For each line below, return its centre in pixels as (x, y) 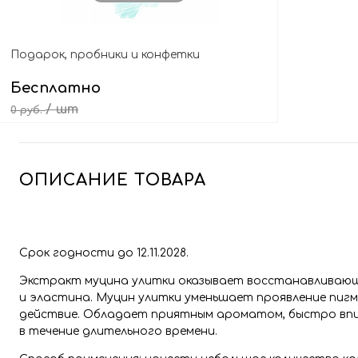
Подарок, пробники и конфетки (105, 54)
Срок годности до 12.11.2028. (104, 253)
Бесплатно (56, 88)
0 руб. (28, 110)
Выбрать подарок (143, 154)
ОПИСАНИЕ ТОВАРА (113, 180)
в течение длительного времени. (118, 331)
